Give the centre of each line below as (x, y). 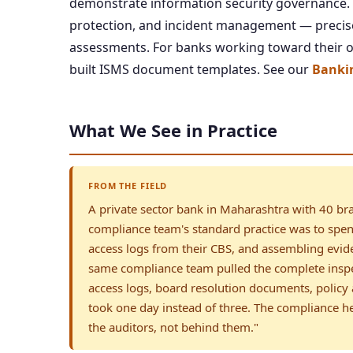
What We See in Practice (173, 130)
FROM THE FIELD (128, 186)
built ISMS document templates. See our (191, 69)
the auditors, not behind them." (173, 327)
